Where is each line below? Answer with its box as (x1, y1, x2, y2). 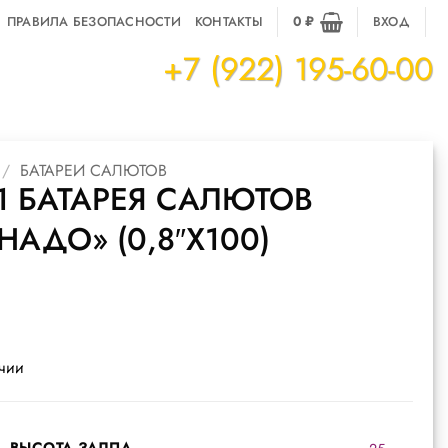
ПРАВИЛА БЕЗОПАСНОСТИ (6, 12, 181, 31)
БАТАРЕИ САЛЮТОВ (19, 159, 167, 182)
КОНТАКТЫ (194, 12, 263, 31)
